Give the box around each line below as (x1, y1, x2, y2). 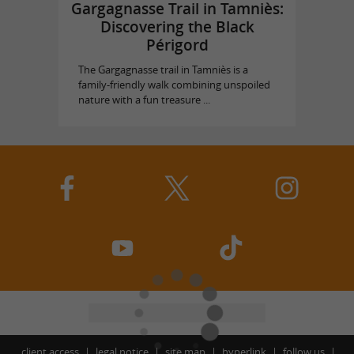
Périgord (145, 34, 209, 55)
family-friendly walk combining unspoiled (77, 77, 270, 92)
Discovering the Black (100, 16, 254, 37)
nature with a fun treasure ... (77, 92, 210, 107)
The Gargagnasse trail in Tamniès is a (77, 62, 248, 77)
